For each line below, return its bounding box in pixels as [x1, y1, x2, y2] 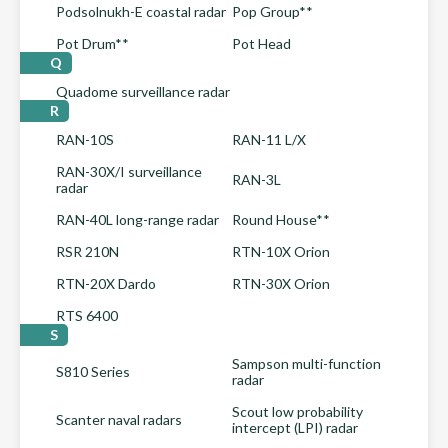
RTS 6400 [56, 307, 118, 324]
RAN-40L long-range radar [56, 211, 219, 228]
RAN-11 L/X [232, 131, 306, 148]
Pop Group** [232, 3, 313, 20]
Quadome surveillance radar [56, 83, 230, 100]
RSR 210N [56, 243, 119, 260]
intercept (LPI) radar [232, 419, 358, 436]
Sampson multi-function [232, 355, 381, 372]
